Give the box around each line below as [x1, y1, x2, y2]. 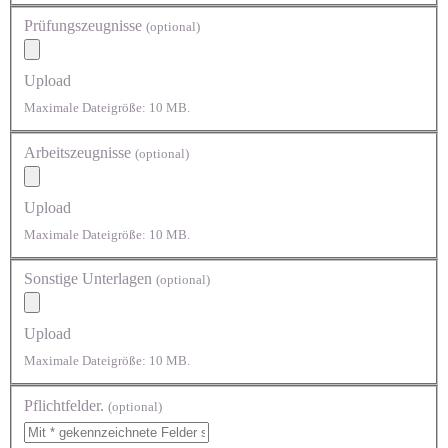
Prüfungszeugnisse [24, 17, 146, 35]
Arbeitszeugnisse [24, 143, 135, 161]
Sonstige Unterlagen [24, 270, 156, 288]
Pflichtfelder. [24, 396, 108, 414]
